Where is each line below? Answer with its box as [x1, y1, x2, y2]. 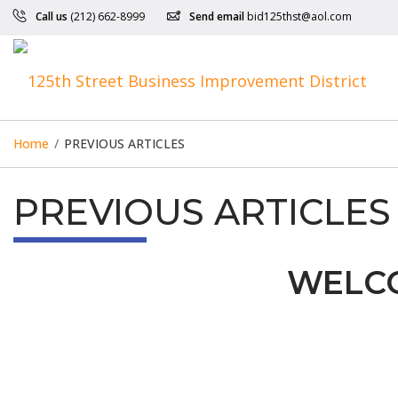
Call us [36, 9, 68, 24]
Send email [189, 9, 244, 24]
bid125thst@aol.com [247, 9, 352, 24]
